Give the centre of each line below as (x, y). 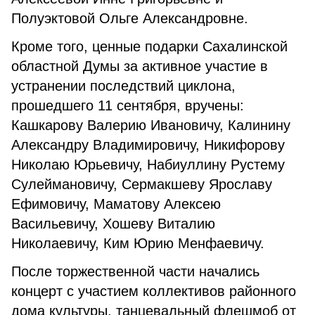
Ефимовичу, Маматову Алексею (116, 204)
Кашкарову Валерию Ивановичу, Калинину (151, 125)
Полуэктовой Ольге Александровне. (130, 18)
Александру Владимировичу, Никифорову (148, 145)
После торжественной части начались (135, 271)
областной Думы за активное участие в (140, 66)
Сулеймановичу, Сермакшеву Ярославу (142, 184)
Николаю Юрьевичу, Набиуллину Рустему (148, 165)
